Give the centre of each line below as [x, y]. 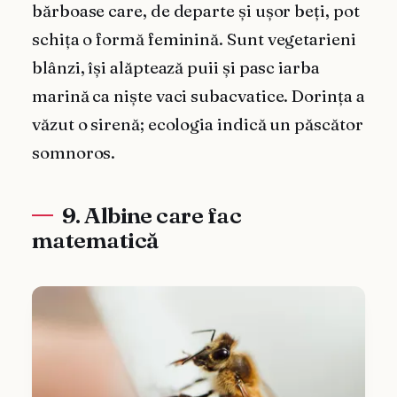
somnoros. [74, 153]
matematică [95, 241]
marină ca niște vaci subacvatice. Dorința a [198, 97]
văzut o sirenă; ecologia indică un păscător [198, 125]
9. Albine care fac [152, 216]
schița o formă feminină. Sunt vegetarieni [194, 40]
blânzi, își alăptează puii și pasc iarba [176, 68]
